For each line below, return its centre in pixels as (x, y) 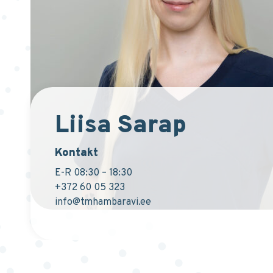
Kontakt (76, 153)
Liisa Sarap (121, 126)
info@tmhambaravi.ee (103, 202)
